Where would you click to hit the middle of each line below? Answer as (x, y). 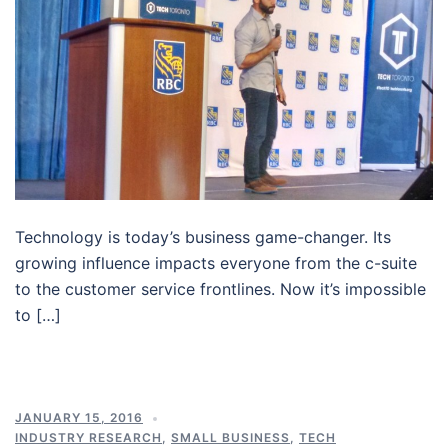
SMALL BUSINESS (230, 437)
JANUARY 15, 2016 (79, 417)
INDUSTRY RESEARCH (88, 437)
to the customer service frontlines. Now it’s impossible (220, 288)
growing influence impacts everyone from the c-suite (216, 262)
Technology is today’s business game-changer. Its (203, 236)
